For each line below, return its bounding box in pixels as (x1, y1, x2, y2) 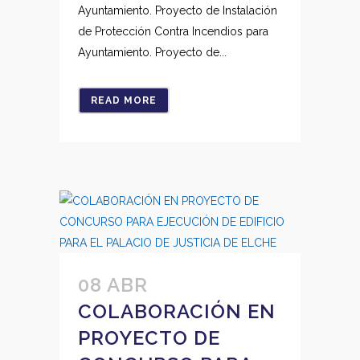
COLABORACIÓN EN (78, 300, 276, 323)
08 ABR (78, 273, 148, 297)
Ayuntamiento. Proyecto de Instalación (78, 4, 277, 17)
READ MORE (91, 95, 157, 106)
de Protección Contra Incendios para (78, 25, 268, 38)
